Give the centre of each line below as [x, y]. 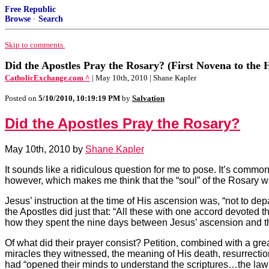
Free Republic [30, 9]
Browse [18, 19]
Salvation [148, 98]
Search [51, 19]
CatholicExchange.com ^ [47, 78]
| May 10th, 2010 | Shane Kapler [144, 78]
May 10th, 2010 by [45, 149]
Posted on [22, 98]
